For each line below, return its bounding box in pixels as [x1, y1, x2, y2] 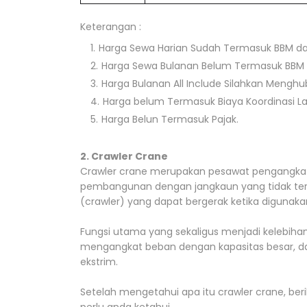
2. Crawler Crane [80, 149, 168, 163]
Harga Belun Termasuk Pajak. [101, 112, 238, 126]
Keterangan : [80, 20, 141, 34]
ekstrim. [80, 255, 118, 269]
